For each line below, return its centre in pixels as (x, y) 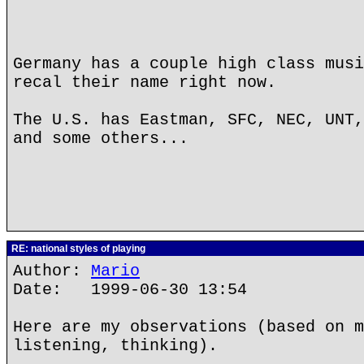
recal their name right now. (145, 82)
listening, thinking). (115, 346)
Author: (52, 271)
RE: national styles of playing (77, 249)
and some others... (101, 139)
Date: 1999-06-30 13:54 (130, 290)
